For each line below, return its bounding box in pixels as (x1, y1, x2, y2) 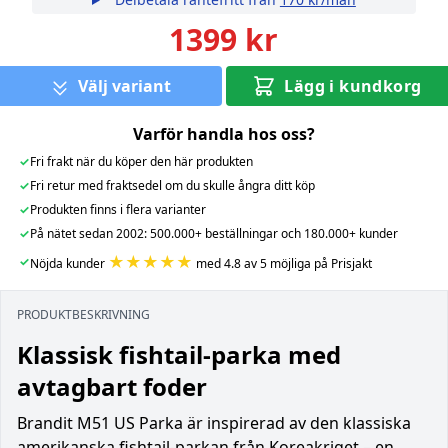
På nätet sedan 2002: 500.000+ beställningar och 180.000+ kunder (29, 224, 398, 242)
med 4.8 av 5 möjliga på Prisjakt (192, 254, 372, 272)
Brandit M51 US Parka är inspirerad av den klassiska (17, 411, 411, 434)
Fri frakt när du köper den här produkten (29, 152, 253, 170)
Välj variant (78, 74, 172, 97)
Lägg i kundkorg (284, 74, 422, 97)
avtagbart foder (17, 369, 207, 403)
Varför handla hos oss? (132, 122, 315, 145)
